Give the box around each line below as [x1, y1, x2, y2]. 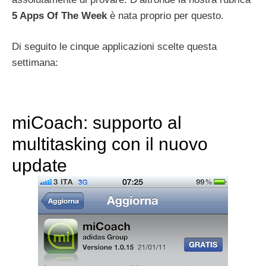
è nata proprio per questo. [107, 9, 224, 21]
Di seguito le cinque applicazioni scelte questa [12, 41, 217, 53]
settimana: [12, 57, 58, 69]
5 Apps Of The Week [12, 9, 107, 21]
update [12, 156, 67, 176]
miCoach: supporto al [12, 113, 182, 133]
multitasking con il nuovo [12, 134, 208, 154]
